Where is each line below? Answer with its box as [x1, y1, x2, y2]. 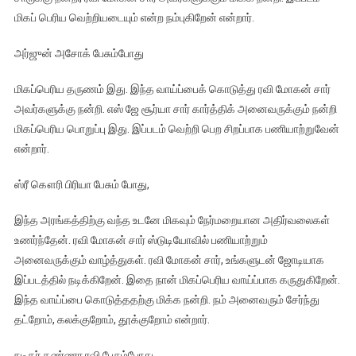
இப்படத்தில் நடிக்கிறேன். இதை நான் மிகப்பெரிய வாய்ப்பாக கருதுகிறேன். [14, 273, 340, 287]
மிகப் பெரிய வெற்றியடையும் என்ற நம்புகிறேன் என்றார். [14, 11, 254, 25]
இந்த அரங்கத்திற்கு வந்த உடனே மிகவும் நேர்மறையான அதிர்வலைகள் [14, 214, 330, 227]
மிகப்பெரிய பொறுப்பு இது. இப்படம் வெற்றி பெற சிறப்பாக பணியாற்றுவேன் [14, 122, 339, 136]
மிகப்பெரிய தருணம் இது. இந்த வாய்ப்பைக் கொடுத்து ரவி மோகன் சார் [14, 83, 331, 96]
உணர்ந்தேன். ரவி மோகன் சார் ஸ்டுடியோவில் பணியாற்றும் [14, 234, 268, 247]
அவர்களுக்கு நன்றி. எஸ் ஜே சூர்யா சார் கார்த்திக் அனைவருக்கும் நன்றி [14, 103, 337, 116]
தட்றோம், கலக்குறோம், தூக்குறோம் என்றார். [14, 313, 210, 327]
